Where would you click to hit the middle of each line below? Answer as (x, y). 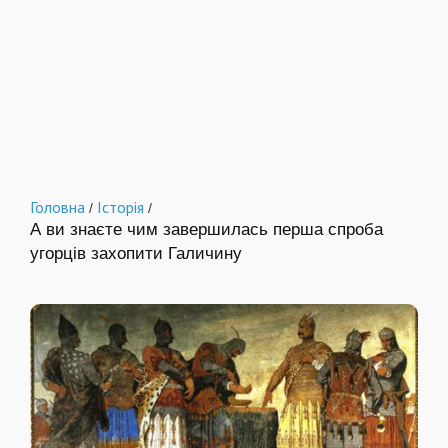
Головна (57, 207)
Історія (120, 207)
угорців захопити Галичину (136, 253)
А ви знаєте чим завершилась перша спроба (206, 229)
